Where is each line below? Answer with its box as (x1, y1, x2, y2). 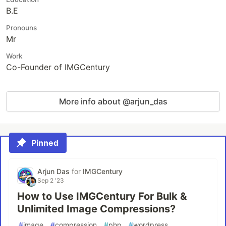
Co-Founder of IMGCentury (6, 62, 110, 72)
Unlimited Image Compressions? (17, 203, 176, 215)
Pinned (31, 138, 59, 148)
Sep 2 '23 (37, 177, 64, 184)
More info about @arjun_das (59, 96, 167, 106)
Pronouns (6, 24, 37, 32)
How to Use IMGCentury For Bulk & (17, 190, 187, 202)
